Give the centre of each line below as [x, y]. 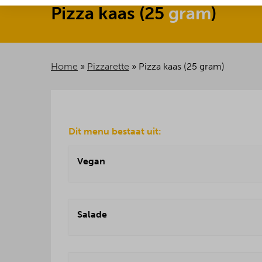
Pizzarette [108, 66]
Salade [92, 214]
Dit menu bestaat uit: [115, 131]
